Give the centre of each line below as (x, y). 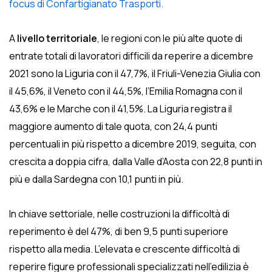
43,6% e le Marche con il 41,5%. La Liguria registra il (121, 109)
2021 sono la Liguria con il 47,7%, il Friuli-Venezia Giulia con (135, 73)
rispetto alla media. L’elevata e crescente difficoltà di (124, 249)
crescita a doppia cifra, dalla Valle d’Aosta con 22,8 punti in (136, 161)
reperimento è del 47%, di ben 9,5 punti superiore (119, 231)
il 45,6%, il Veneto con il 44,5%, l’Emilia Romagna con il (126, 91)
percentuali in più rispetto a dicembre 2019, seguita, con (133, 144)
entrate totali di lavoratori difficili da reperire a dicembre (131, 56)
